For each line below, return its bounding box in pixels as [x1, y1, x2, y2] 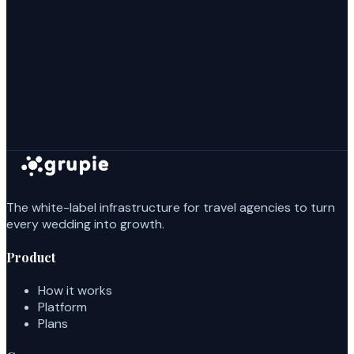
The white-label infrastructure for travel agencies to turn [6, 198, 335, 216]
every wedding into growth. [6, 215, 164, 232]
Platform [38, 299, 87, 316]
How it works [38, 282, 112, 299]
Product [6, 248, 55, 265]
